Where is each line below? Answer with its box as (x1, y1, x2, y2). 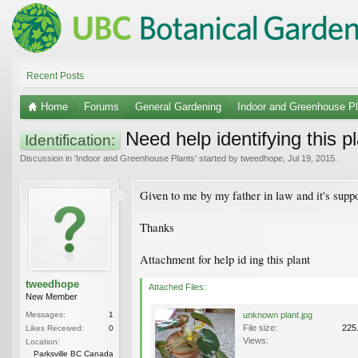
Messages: (26, 309, 66, 319)
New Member (26, 291, 78, 301)
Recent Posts (26, 70, 84, 82)
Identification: (25, 131, 115, 149)
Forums (84, 100, 119, 113)
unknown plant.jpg (243, 309, 312, 320)
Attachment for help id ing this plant (140, 251, 310, 267)
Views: (243, 335, 268, 345)
